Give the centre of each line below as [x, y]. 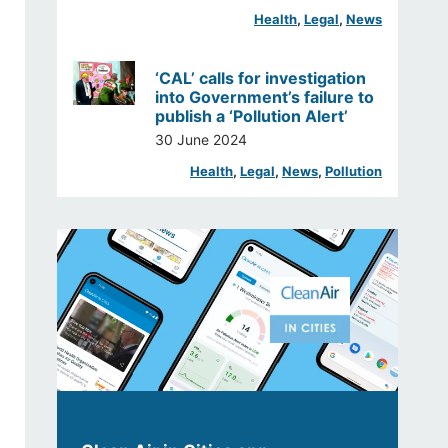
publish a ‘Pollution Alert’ [252, 115]
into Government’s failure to [265, 96]
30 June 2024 [201, 139]
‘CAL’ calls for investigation [261, 77]
